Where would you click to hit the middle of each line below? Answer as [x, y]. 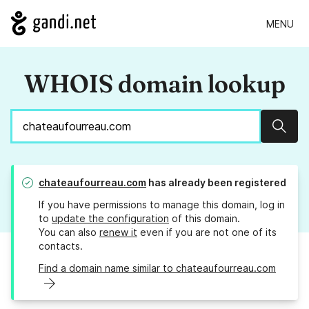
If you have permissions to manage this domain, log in [162, 205]
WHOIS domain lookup [154, 84]
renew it [118, 232]
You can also [69, 232]
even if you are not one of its [207, 232]
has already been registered [216, 183]
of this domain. [205, 219]
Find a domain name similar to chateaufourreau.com [157, 268]
